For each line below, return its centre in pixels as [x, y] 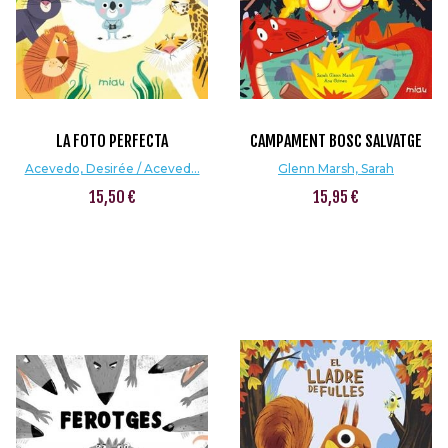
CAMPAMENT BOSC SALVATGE [336, 141]
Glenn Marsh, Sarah [336, 168]
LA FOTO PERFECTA [112, 141]
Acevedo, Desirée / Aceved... [112, 168]
